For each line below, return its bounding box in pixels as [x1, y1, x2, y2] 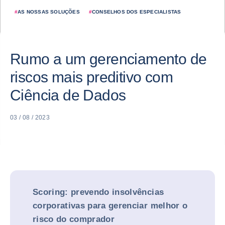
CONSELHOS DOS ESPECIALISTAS [92, 9, 181, 15]
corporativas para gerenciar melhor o [33, 201, 188, 210]
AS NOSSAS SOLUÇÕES [18, 9, 80, 15]
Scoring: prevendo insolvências [33, 187, 164, 197]
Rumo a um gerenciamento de [10, 51, 207, 67]
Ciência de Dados [10, 87, 126, 103]
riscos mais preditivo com [10, 69, 173, 85]
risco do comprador [33, 214, 115, 224]
